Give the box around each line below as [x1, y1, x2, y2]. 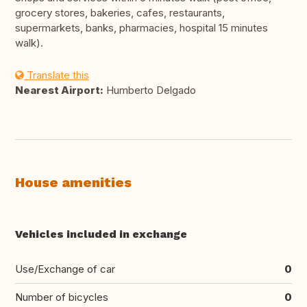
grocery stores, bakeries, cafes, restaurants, [15, 6, 225, 20]
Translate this [24, 69, 89, 82]
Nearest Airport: [15, 84, 103, 97]
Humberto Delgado [103, 84, 196, 97]
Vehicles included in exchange [15, 228, 187, 241]
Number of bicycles [15, 291, 108, 304]
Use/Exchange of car [15, 262, 115, 276]
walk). [15, 36, 43, 50]
